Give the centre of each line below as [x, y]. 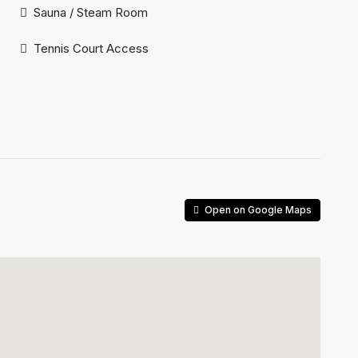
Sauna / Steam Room [91, 13]
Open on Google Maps [257, 210]
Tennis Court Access [91, 49]
